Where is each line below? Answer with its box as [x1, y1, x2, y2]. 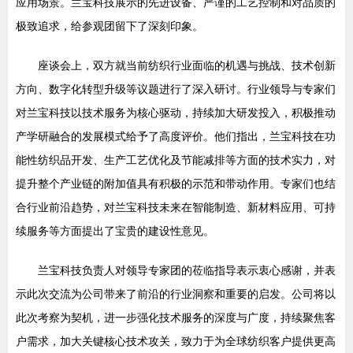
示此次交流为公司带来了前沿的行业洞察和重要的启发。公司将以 [16, 288, 336, 300]
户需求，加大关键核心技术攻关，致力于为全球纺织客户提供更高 [16, 335, 336, 347]
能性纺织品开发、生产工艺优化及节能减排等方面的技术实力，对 [16, 154, 336, 166]
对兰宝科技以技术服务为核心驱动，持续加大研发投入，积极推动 [16, 106, 336, 119]
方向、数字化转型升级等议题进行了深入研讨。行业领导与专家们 [16, 83, 336, 95]
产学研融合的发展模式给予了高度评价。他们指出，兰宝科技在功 [16, 130, 336, 143]
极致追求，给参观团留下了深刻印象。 [16, 20, 203, 32]
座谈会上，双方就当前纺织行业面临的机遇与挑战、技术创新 [38, 59, 336, 72]
